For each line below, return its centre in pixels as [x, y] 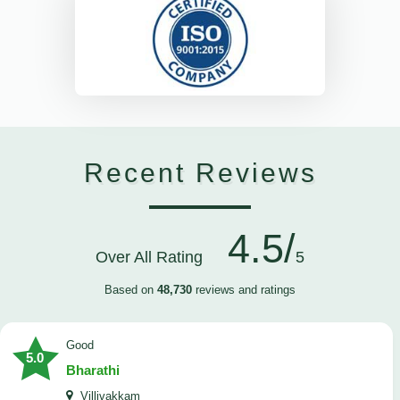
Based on [131, 290]
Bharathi [93, 371]
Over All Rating [156, 258]
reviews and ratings [244, 290]
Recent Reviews [200, 173]
